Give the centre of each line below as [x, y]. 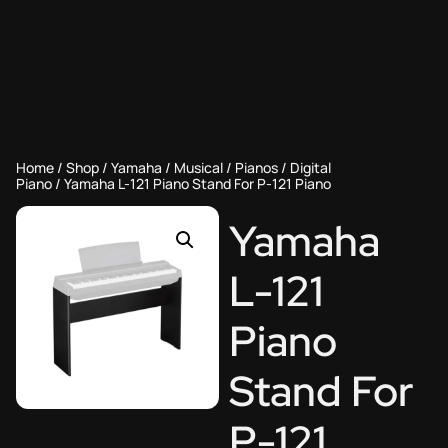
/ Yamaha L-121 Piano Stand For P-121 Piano [191, 183]
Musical [198, 167]
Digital [310, 167]
